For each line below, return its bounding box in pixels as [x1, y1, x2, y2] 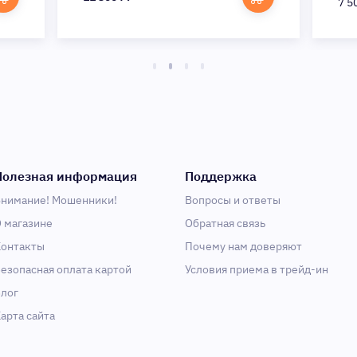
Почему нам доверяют [185, 239, 302, 253]
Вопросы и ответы [185, 193, 280, 207]
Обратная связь [185, 216, 265, 230]
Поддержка [185, 168, 257, 184]
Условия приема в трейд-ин [185, 262, 328, 277]
